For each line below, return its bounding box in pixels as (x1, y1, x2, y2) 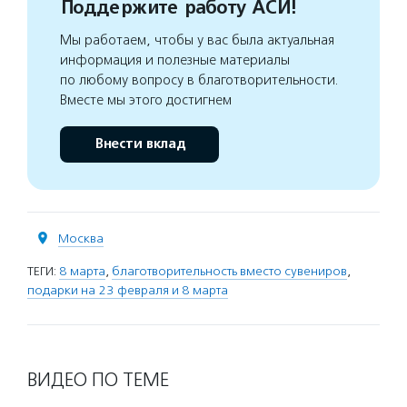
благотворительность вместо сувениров (112, 263, 347, 279)
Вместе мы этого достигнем (60, 91, 232, 108)
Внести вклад (94, 134, 185, 153)
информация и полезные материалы (60, 51, 290, 68)
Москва (58, 230, 104, 246)
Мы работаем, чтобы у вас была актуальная (60, 31, 334, 48)
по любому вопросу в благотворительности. (60, 71, 339, 88)
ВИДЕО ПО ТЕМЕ (27, 367, 169, 392)
